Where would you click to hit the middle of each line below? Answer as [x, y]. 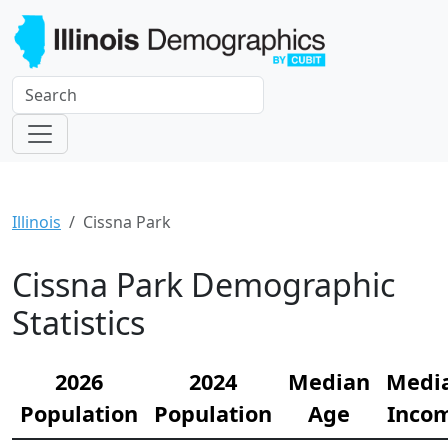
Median [329, 382]
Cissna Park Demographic [203, 285]
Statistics [78, 323]
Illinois [36, 222]
